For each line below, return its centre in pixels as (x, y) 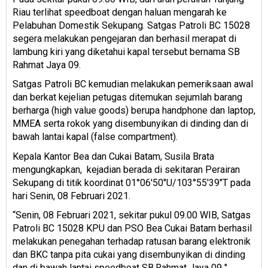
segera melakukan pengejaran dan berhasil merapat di (124, 38)
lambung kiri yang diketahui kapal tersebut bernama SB (126, 51)
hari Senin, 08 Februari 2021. (73, 196)
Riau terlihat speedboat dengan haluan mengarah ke (120, 12)
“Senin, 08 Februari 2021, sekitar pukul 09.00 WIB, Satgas (132, 215)
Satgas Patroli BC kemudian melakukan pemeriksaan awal (133, 84)
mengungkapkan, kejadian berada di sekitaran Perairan (126, 169)
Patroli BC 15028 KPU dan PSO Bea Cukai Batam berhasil (132, 229)
